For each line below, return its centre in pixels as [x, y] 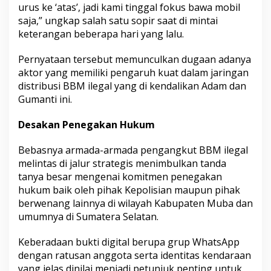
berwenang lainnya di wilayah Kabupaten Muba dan [135, 203]
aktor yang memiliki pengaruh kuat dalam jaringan [133, 72]
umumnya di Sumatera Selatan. [88, 216]
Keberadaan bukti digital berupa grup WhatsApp [129, 242]
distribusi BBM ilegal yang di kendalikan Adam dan [132, 86]
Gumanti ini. [45, 99]
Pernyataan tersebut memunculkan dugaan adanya [135, 59]
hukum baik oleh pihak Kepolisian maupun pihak [129, 190]
